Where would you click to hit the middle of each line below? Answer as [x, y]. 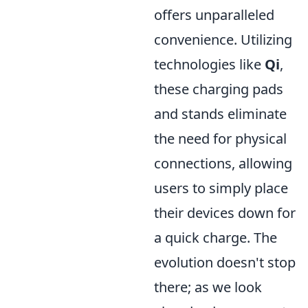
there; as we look [208, 287]
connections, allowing [223, 163]
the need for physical [220, 139]
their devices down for [225, 213]
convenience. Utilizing [223, 40]
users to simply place [221, 188]
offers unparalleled [214, 15]
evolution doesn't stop [225, 262]
